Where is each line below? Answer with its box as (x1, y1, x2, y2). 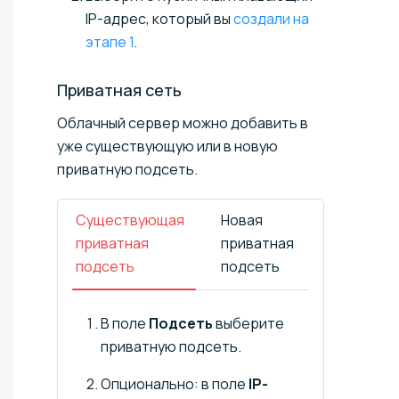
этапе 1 (85, 31, 134, 52)
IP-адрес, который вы (85, 8, 233, 28)
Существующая (76, 209, 184, 230)
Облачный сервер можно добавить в (57, 112, 308, 133)
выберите (213, 313, 284, 333)
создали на (233, 8, 309, 28)
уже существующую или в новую (57, 135, 278, 156)
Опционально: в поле (101, 373, 248, 394)
